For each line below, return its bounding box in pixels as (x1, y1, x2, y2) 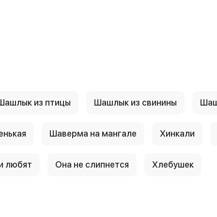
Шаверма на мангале (49, 128, 137, 139)
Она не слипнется (55, 159, 129, 170)
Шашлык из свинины (94, 97, 177, 108)
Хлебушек (152, 159, 194, 170)
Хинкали (160, 128, 195, 139)
